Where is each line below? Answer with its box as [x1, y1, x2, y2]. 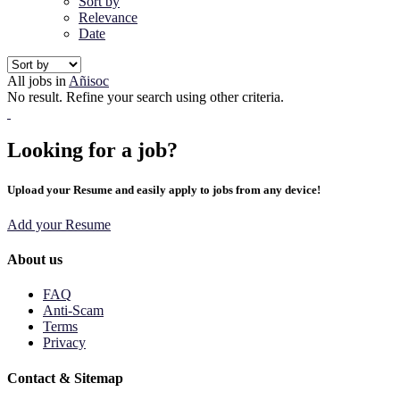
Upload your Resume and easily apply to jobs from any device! [7, 182, 321, 196]
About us [7, 252, 62, 268]
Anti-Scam [43, 303, 104, 319]
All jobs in [7, 72, 69, 88]
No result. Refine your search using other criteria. [7, 88, 284, 104]
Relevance [79, 9, 137, 25]
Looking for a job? [7, 138, 178, 162]
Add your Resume [7, 216, 111, 232]
